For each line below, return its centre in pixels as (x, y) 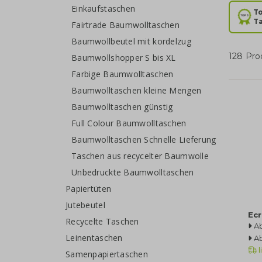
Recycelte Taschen (102, 221)
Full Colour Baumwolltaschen (129, 123)
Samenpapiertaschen (107, 254)
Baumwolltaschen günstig (122, 106)
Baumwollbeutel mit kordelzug (131, 41)
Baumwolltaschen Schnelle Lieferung (144, 139)
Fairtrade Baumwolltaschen (125, 25)
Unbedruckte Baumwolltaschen (133, 172)
